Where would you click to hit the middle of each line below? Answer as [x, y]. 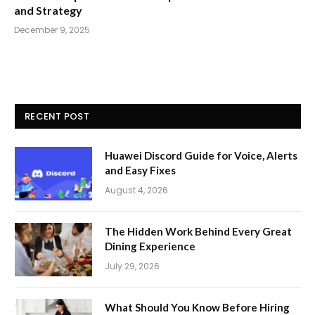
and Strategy [48, 10]
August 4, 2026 [136, 190]
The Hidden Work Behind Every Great [198, 231]
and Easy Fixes [140, 170]
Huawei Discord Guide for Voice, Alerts [201, 155]
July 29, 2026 [132, 266]
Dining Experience [150, 246]
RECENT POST [57, 116]
